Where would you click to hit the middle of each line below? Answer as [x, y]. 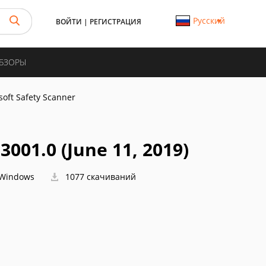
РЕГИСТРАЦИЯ [115, 22]
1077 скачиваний [99, 177]
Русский [209, 20]
